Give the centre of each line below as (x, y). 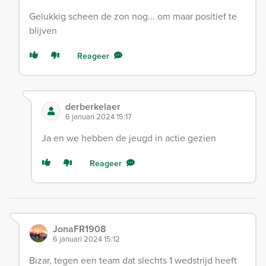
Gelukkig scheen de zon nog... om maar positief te (133, 16)
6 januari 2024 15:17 (98, 116)
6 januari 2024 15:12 (86, 238)
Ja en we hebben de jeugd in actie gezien (129, 137)
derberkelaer (93, 106)
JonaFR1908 (80, 229)
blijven (43, 30)
